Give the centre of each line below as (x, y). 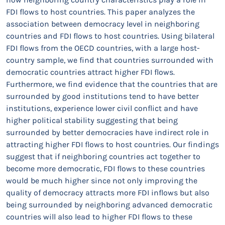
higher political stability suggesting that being (92, 120)
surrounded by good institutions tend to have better (102, 96)
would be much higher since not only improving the (102, 181)
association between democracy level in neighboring (103, 24)
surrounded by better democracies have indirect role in (107, 132)
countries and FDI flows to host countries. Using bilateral (110, 36)
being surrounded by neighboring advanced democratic (109, 205)
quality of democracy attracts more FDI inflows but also (108, 193)
